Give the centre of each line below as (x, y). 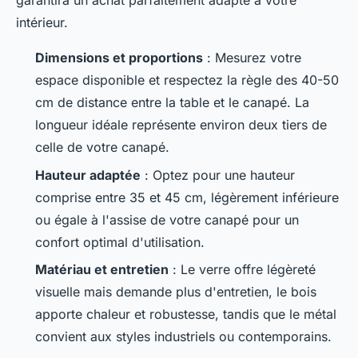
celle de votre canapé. (102, 147)
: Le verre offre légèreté (242, 270)
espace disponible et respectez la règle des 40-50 (187, 80)
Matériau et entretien (102, 270)
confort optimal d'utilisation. (120, 242)
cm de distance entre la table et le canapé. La (172, 103)
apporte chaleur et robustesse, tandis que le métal (186, 314)
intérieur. (42, 23)
